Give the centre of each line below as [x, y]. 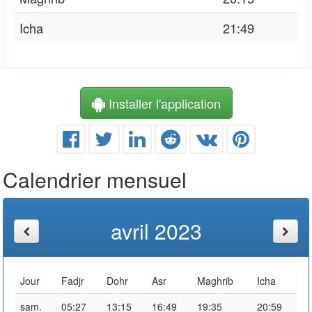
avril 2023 [156, 231]
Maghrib [215, 280]
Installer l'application [163, 103]
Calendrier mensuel [95, 179]
